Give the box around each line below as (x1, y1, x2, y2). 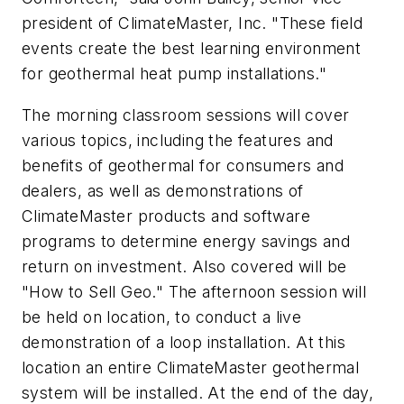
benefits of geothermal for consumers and (22, 155, 344, 175)
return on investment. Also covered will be (22, 256, 347, 276)
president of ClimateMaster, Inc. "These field (22, 14, 363, 33)
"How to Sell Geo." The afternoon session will (22, 281, 366, 301)
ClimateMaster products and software (22, 206, 310, 225)
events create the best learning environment (22, 39, 362, 59)
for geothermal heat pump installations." (22, 64, 326, 84)
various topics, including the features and (22, 130, 334, 150)
